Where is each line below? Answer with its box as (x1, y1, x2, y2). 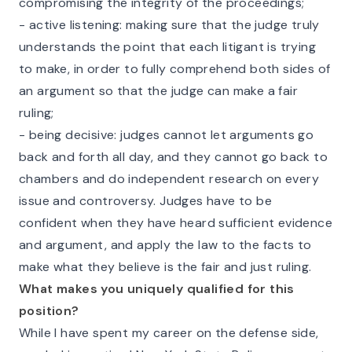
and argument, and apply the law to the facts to (19, 236, 312, 253)
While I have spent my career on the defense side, (19, 324, 319, 341)
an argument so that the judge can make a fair (19, 82, 298, 99)
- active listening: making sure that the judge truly (19, 16, 320, 33)
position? (19, 302, 79, 319)
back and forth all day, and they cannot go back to (19, 148, 328, 165)
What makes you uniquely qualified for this (19, 280, 295, 297)
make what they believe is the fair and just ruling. (19, 258, 312, 275)
